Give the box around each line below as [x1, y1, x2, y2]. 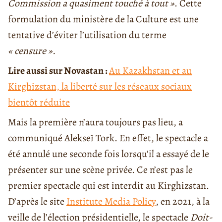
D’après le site [8, 195, 66, 209]
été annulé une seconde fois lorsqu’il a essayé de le [8, 147, 209, 161]
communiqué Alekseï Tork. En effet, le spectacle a [8, 131, 208, 145]
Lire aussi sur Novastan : [8, 64, 109, 78]
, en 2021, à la [156, 195, 210, 209]
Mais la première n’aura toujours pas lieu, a [8, 115, 183, 129]
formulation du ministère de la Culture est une [8, 12, 199, 26]
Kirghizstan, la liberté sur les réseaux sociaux [8, 80, 192, 94]
